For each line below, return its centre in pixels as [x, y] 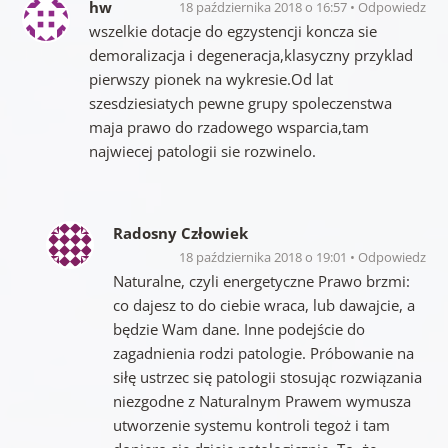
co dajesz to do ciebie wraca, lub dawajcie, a [263, 304]
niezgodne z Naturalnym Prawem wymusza [261, 400]
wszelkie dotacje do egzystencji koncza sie [232, 30]
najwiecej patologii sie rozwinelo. [202, 150]
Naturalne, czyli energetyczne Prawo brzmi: [261, 280]
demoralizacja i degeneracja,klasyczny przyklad [250, 54]
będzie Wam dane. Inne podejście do [238, 328]
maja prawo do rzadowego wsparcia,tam [228, 126]
